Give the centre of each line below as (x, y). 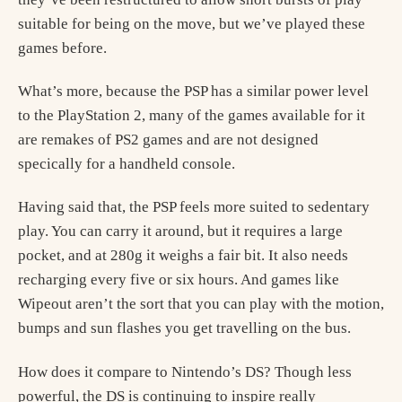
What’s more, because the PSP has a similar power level (193, 91)
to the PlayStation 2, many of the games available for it (192, 115)
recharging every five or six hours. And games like (179, 280)
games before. (62, 48)
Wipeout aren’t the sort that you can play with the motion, (201, 304)
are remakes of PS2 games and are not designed (168, 140)
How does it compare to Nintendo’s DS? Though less (185, 371)
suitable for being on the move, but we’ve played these (192, 23)
